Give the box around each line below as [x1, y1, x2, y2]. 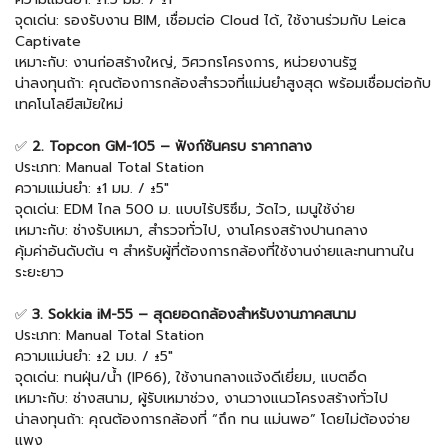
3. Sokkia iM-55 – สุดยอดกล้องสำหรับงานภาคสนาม [32, 304, 356, 326]
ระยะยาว [15, 262, 64, 284]
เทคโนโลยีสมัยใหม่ [15, 94, 123, 116]
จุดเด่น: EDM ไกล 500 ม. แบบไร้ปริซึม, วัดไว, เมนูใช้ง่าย [15, 199, 355, 221]
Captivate [15, 31, 81, 53]
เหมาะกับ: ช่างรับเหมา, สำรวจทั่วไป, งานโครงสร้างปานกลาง [15, 220, 368, 242]
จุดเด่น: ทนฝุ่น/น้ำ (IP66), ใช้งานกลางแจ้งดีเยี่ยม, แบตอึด [15, 367, 367, 389]
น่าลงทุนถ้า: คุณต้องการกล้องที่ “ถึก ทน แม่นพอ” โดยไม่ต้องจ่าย [15, 409, 410, 431]
